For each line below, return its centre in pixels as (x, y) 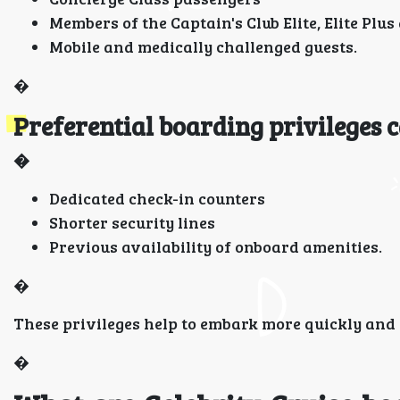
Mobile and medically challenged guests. (203, 46)
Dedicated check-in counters (157, 198)
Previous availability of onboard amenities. (216, 246)
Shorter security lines (132, 222)
